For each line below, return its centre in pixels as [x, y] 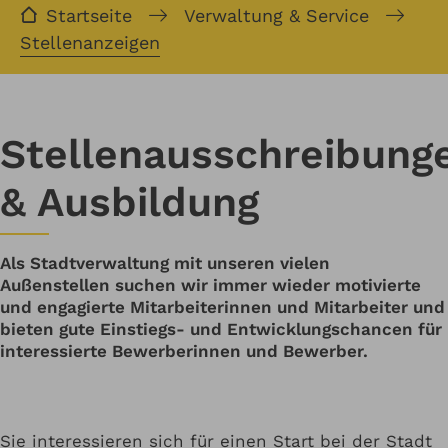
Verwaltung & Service [277, 16]
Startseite [89, 16]
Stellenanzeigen [90, 43]
